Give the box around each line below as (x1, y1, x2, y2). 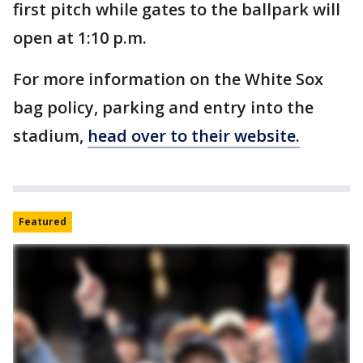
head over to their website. (88, 125, 300, 147)
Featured (19, 215, 66, 228)
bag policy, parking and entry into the (13, 96, 314, 118)
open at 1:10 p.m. (13, 27, 151, 49)
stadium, (13, 125, 88, 147)
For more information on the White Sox (13, 68, 323, 90)
